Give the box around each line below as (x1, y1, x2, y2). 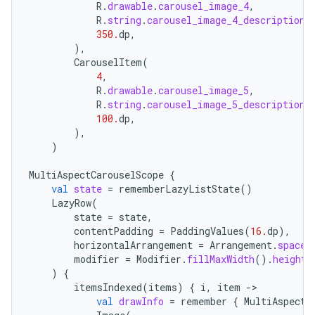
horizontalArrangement (74, 238, 193, 252)
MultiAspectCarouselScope (29, 168, 164, 181)
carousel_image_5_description (147, 98, 305, 111)
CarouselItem (74, 56, 142, 69)
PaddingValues (170, 224, 244, 238)
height (273, 252, 307, 266)
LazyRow (51, 196, 91, 210)
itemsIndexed (74, 281, 142, 294)
